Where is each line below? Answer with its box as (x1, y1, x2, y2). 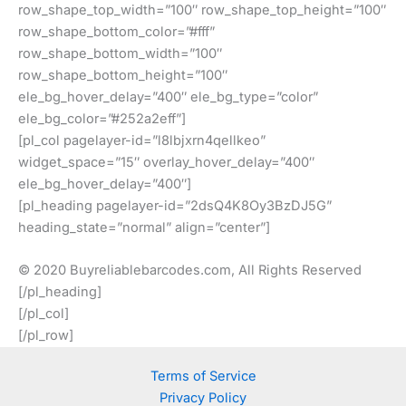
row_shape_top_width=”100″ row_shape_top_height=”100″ (18, 2, 386, 19)
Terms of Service (150, 367, 256, 384)
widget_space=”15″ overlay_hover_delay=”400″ (18, 154, 314, 171)
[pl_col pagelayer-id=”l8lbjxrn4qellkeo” (18, 132, 266, 150)
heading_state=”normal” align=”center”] (18, 219, 270, 237)
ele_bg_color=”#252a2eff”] (18, 111, 186, 128)
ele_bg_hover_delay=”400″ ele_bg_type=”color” (18, 89, 318, 106)
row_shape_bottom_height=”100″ (18, 67, 227, 84)
